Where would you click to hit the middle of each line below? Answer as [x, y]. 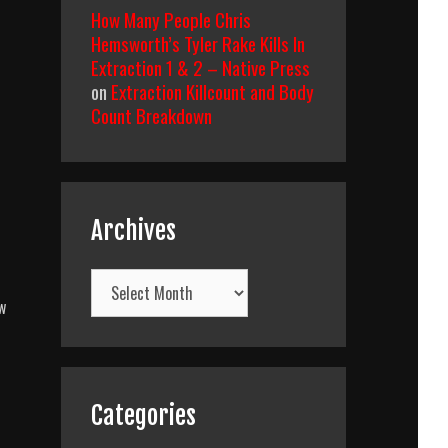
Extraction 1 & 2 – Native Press [200, 67]
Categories [143, 415]
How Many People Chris [171, 19]
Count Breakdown [151, 115]
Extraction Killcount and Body [212, 91]
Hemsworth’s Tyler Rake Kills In [198, 43]
